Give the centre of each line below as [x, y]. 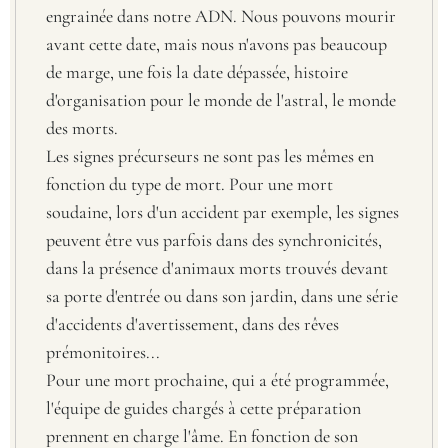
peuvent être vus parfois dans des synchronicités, [214, 239]
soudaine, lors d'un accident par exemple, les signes [222, 211]
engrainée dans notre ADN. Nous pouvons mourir [221, 15]
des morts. [82, 127]
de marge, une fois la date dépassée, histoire [197, 71]
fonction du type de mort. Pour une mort [189, 183]
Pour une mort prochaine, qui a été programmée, [217, 379]
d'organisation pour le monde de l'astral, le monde [221, 99]
